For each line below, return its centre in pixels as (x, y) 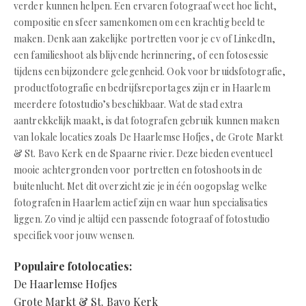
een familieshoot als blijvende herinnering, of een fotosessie (141, 55)
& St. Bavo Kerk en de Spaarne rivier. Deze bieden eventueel (143, 153)
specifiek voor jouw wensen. (74, 235)
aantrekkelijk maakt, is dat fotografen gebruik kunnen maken (147, 121)
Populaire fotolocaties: (73, 266)
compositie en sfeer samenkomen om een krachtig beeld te (140, 22)
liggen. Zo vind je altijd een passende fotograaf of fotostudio (142, 219)
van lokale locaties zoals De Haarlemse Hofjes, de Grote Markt (149, 137)
